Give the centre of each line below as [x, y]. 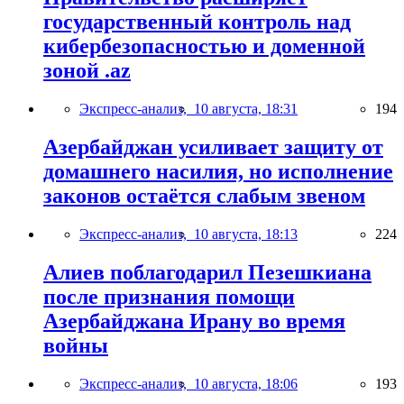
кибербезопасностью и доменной [204, 46]
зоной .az [87, 71]
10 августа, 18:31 [246, 108]
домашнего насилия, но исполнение [218, 171]
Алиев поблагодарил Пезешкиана [207, 272]
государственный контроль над [197, 22]
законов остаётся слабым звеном [204, 195]
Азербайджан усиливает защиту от [213, 147]
